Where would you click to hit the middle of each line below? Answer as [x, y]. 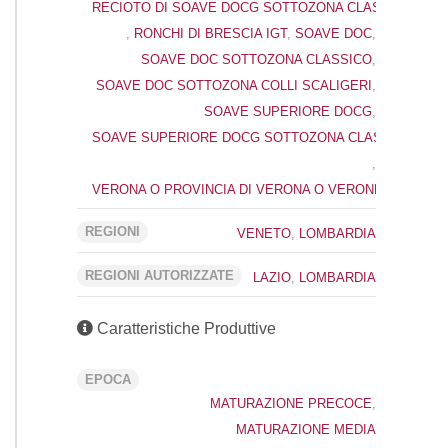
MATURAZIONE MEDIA [306, 429]
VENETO [264, 233]
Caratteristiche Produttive [184, 328]
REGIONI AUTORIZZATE [159, 275]
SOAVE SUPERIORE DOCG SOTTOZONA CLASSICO [252, 137]
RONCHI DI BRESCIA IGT [210, 33]
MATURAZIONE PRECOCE [291, 403]
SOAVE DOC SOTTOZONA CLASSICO [256, 59]
